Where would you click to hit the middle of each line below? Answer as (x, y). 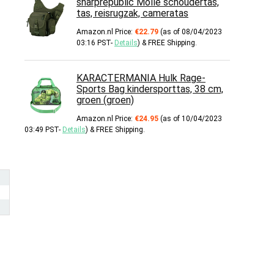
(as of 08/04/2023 (190, 32)
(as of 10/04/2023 (190, 119)
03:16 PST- (95, 43)
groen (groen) (105, 100)
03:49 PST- (43, 130)
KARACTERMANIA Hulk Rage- (141, 78)
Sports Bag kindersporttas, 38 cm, (150, 89)
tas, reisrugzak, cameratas (132, 13)
